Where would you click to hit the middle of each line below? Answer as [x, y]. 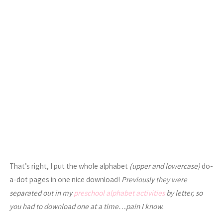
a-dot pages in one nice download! [66, 179]
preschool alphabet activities [119, 193]
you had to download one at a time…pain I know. [87, 206]
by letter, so [184, 193]
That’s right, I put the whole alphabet [69, 166]
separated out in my [42, 193]
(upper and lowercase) [164, 166]
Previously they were [155, 179]
